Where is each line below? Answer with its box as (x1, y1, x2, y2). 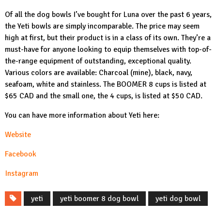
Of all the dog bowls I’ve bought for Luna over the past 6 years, (5, 10, 212, 20)
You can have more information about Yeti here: (5, 110, 159, 121)
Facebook (5, 149, 36, 159)
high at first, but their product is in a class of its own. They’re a (5, 33, 211, 43)
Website (5, 130, 31, 140)
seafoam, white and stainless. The (5, 79, 117, 90)
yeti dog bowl (155, 194, 201, 204)
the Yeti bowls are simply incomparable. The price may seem (5, 21, 200, 31)
